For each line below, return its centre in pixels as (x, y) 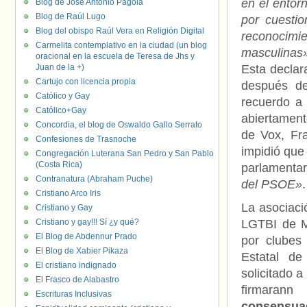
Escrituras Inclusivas (74, 294)
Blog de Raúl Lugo (71, 16)
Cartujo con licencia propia (86, 82)
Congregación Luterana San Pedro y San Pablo (125, 153)
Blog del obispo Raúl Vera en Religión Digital (120, 31)
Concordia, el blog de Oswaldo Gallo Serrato (119, 125)
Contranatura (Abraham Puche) (94, 179)
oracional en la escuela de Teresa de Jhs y (115, 56)
